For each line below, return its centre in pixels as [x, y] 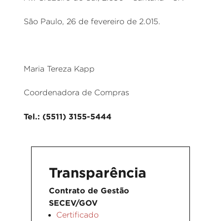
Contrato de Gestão [89, 190]
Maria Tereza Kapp [59, 69]
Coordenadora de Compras [76, 92]
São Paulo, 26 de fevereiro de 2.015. [92, 21]
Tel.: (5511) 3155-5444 [68, 116]
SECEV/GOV [73, 203]
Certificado [77, 215]
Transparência [98, 172]
